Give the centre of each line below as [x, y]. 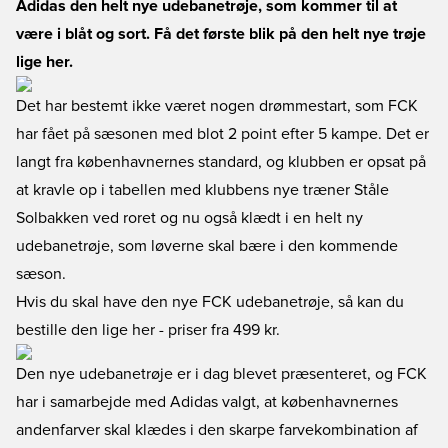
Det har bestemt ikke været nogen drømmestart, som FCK [217, 106]
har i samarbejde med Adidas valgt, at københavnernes [207, 402]
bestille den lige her [85, 330]
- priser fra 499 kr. [217, 330]
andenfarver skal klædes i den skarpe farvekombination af [217, 430]
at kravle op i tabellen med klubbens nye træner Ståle [202, 190]
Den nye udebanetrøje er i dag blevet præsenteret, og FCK [221, 374]
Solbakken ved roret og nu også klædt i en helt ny [189, 218]
